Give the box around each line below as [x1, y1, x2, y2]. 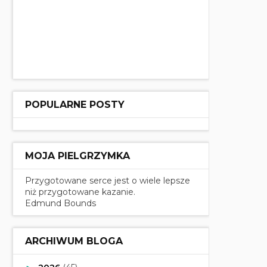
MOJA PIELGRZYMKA [25, 150, 130, 162]
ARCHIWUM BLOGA [25, 235, 123, 247]
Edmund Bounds [25, 198, 96, 209]
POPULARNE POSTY [25, 99, 125, 110]
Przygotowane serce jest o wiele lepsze [25, 175, 190, 186]
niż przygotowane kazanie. [25, 187, 135, 197]
